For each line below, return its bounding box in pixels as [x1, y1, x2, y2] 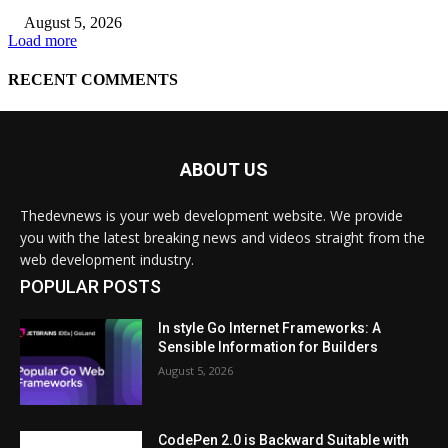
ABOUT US [180, 159, 268, 181]
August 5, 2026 [158, 363, 234, 379]
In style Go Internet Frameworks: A [158, 320, 382, 337]
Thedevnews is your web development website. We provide [20, 206, 403, 226]
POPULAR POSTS [20, 276, 161, 298]
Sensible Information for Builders [158, 339, 379, 356]
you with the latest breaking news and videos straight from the [20, 228, 425, 248]
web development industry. [20, 250, 194, 270]
